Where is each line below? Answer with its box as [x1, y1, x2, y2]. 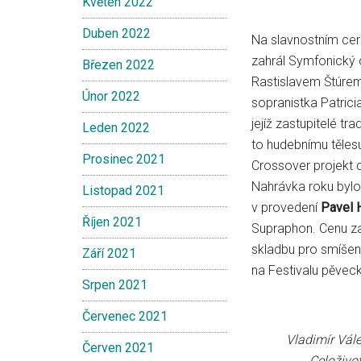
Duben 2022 [82, 26, 151, 41]
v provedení [251, 200, 321, 215]
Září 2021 [82, 246, 136, 261]
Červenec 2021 [82, 309, 168, 324]
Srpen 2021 [82, 277, 147, 293]
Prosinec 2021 [82, 151, 165, 167]
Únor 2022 [82, 89, 140, 104]
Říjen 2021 [82, 214, 142, 230]
